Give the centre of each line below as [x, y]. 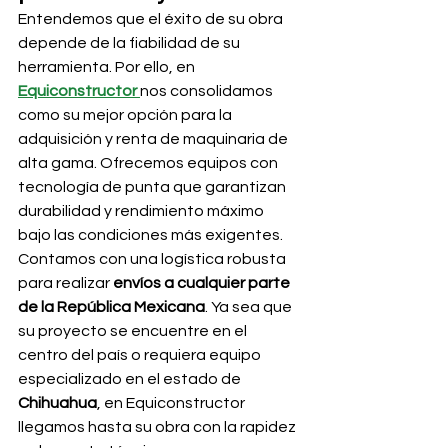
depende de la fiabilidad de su [130, 43]
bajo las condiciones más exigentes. [150, 235]
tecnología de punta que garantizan [153, 187]
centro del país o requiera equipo [141, 355]
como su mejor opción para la [126, 115]
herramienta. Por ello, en [108, 67]
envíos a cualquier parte [203, 283]
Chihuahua [57, 403]
